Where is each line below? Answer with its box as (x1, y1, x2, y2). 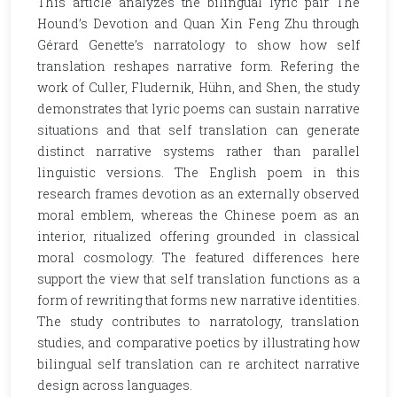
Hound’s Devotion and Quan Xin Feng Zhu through (37, 15, 360, 32)
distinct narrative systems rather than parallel (37, 143, 360, 160)
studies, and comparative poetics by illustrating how (37, 334, 360, 351)
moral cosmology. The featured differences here (37, 249, 360, 266)
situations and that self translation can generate (37, 121, 360, 138)
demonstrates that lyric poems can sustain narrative (37, 100, 360, 117)
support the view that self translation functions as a (37, 270, 360, 287)
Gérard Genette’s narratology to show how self (37, 36, 360, 53)
